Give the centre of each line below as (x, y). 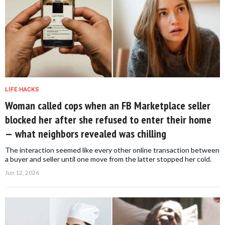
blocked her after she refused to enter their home (108, 120)
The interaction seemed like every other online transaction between (112, 150)
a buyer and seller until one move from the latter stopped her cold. (108, 159)
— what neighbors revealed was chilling (86, 134)
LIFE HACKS (22, 90)
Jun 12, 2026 (22, 173)
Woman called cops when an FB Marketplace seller (108, 106)
